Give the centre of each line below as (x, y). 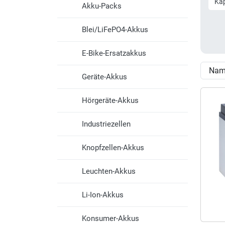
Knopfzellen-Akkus (113, 148)
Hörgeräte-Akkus (110, 100)
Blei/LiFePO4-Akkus (115, 30)
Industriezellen (106, 124)
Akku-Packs (102, 6)
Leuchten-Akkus (109, 171)
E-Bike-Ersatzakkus (114, 53)
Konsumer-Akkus (110, 218)
